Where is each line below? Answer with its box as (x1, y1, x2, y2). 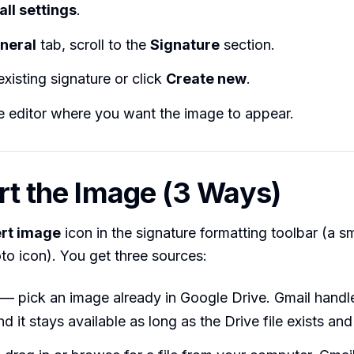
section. (220, 36, 275, 53)
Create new (166, 70, 247, 88)
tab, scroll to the (36, 36, 150, 53)
